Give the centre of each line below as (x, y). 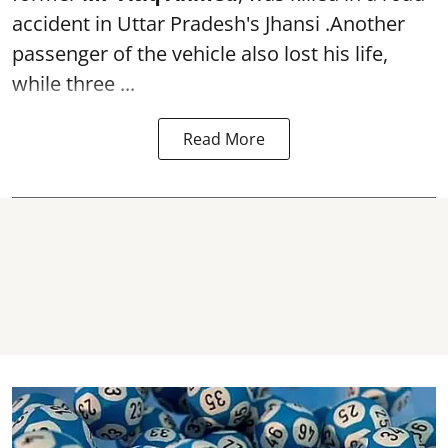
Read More (224, 139)
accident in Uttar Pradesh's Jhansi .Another (208, 23)
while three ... (73, 83)
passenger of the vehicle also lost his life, (200, 53)
